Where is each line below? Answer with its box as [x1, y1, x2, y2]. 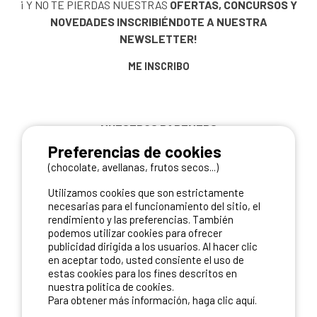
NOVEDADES [50, 15, 115, 28]
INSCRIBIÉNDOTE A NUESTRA [116, 15, 267, 28]
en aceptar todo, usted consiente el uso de [48, 253, 245, 266]
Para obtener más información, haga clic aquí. [48, 294, 258, 306]
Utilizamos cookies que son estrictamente [48, 186, 245, 199]
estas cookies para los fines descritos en [48, 267, 238, 279]
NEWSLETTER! [120, 32, 197, 45]
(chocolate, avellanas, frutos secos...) [48, 161, 219, 173]
